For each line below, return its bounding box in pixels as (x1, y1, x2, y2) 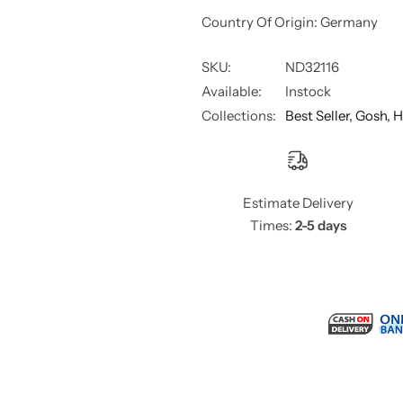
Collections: (201, 106, 276, 124)
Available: (201, 82, 262, 100)
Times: (249, 216, 292, 234)
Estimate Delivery (242, 193, 354, 211)
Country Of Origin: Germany (201, 13, 378, 31)
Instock (285, 82, 331, 100)
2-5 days (291, 216, 346, 234)
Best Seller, (285, 106, 355, 124)
